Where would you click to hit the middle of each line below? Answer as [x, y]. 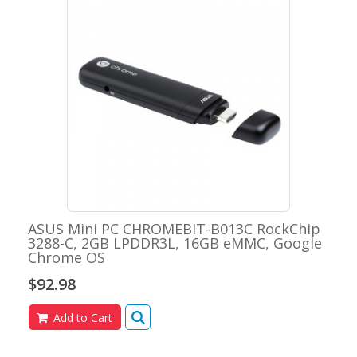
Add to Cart [81, 318]
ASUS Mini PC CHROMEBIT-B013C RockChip [174, 229]
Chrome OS [67, 258]
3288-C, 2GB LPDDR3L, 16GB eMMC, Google [175, 243]
